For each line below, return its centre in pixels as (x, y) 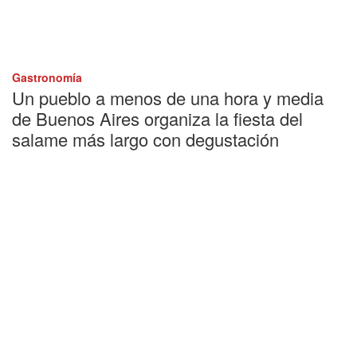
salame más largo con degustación (145, 139)
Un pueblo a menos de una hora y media (168, 97)
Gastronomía (47, 77)
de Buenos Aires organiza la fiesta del (157, 118)
